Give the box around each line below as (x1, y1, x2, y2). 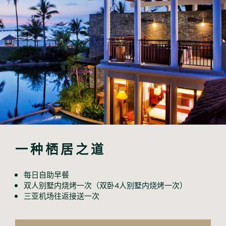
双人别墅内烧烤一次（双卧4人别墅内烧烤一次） (24, 179, 187, 190)
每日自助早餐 (24, 168, 69, 179)
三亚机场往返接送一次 (24, 190, 99, 200)
